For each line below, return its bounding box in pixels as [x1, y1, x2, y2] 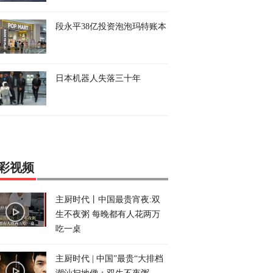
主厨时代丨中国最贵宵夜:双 [55, 195, 160, 204]
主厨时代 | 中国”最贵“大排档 [55, 254, 163, 263]
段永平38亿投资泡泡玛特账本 [55, 22, 166, 31]
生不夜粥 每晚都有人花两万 [55, 210, 160, 219]
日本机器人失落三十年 [55, 74, 141, 83]
